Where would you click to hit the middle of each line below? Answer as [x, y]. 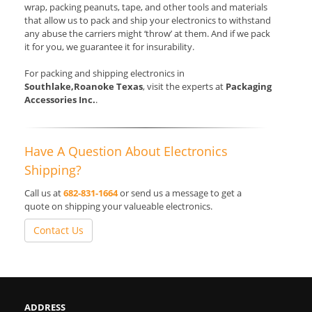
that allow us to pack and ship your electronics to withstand [148, 21]
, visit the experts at [184, 87]
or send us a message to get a [181, 193]
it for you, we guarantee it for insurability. [109, 47]
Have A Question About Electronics [126, 151]
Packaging [249, 87]
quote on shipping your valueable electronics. [118, 206]
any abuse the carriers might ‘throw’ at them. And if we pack [147, 34]
